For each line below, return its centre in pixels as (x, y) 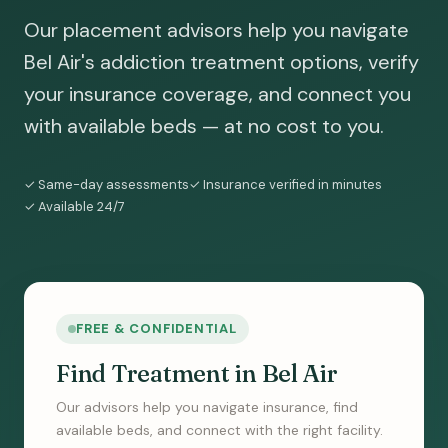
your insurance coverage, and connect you (217, 94)
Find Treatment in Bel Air (197, 373)
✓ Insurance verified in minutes (285, 184)
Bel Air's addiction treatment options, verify (221, 62)
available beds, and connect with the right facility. (219, 430)
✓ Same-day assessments (106, 184)
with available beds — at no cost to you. (204, 126)
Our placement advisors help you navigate (216, 30)
